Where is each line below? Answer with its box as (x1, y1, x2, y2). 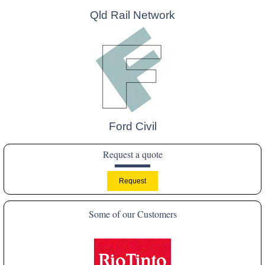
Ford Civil (108, 120, 157, 133)
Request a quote (102, 148, 163, 161)
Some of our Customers (88, 208, 177, 221)
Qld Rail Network (90, 9, 175, 22)
